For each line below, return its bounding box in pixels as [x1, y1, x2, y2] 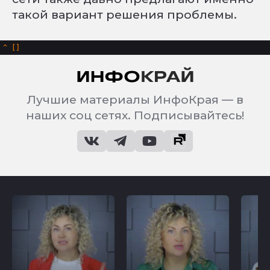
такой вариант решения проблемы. [12, 7, 237, 22]
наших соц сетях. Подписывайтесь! [26, 108, 244, 122]
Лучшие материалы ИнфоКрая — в [27, 92, 243, 107]
